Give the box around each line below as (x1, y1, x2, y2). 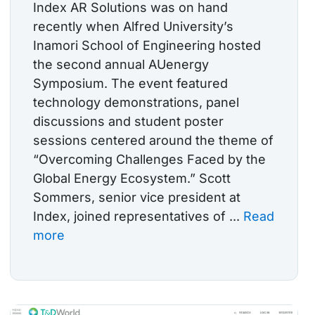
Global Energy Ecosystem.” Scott (33, 171, 231, 186)
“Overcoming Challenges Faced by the (33, 152, 266, 167)
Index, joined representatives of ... (33, 209, 243, 224)
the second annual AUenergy (33, 57, 209, 72)
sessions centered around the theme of (33, 133, 274, 148)
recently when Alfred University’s (33, 19, 233, 34)
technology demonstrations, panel (33, 95, 239, 110)
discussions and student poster (33, 114, 224, 129)
